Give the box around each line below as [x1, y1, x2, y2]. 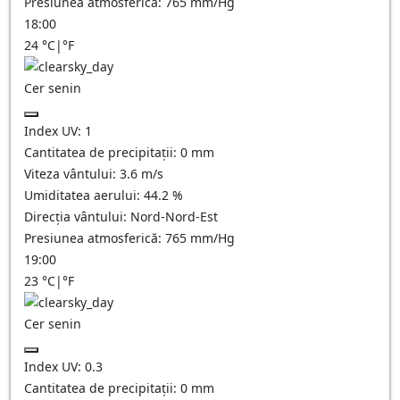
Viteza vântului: [24, 165, 120, 182]
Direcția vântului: [24, 208, 130, 225]
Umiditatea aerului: [24, 187, 144, 204]
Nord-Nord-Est [130, 208, 218, 225]
